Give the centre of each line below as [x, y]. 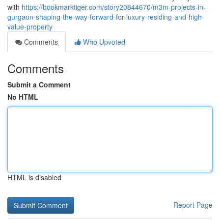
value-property [30, 27]
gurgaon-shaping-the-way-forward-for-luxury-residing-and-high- [106, 17]
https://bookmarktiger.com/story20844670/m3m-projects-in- [114, 7]
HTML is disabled [34, 177]
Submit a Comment [39, 84]
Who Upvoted [103, 42]
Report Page [193, 205]
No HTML [23, 97]
